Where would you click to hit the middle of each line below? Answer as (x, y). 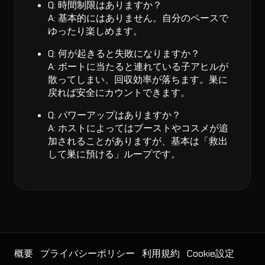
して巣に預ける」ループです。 (114, 154)
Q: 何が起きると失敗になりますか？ (124, 54)
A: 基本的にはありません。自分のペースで (138, 18)
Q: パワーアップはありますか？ (114, 115)
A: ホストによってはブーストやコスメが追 (138, 128)
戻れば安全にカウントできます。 (119, 93)
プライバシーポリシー (88, 254)
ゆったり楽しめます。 (95, 31)
